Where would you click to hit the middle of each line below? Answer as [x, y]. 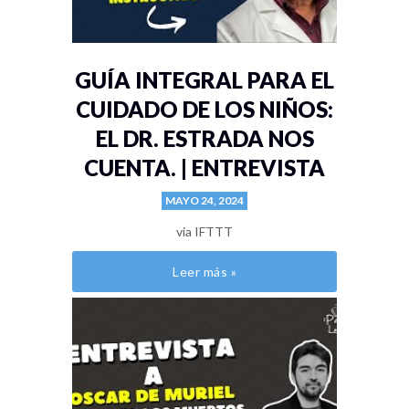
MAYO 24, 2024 [204, 201]
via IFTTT [204, 232]
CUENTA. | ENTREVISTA [204, 168]
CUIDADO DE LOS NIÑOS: [204, 110]
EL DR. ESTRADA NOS [204, 139]
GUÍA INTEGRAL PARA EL [204, 80]
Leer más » [204, 272]
